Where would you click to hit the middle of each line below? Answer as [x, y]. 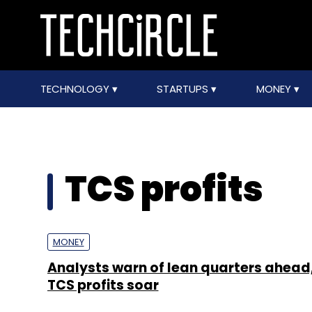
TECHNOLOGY [76, 89]
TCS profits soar [103, 285]
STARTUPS [184, 89]
